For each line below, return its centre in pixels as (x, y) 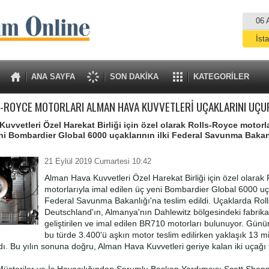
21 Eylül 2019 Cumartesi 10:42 (98, 161)
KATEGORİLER (221, 77)
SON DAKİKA (134, 77)
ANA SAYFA (53, 77)
